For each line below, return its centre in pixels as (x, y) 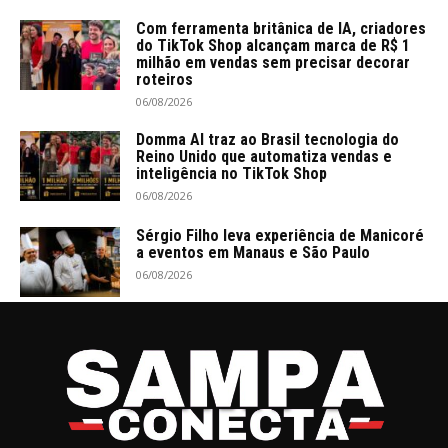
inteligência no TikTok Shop (231, 174)
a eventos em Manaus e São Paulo (253, 253)
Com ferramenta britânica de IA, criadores (281, 29)
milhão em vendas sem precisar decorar (273, 63)
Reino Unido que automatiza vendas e (264, 157)
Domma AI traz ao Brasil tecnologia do (267, 140)
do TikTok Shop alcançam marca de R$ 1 (273, 46)
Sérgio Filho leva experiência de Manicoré (280, 236)
